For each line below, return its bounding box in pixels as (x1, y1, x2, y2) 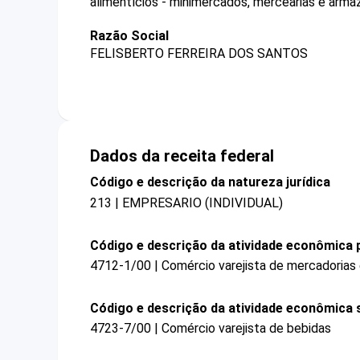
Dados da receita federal (90, 146, 274, 166)
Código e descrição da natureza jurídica (90, 174, 330, 190)
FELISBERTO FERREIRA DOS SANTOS (90, 46, 308, 62)
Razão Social (90, 28, 169, 43)
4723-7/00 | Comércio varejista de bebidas (90, 321, 331, 337)
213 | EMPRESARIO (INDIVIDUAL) (90, 194, 283, 211)
